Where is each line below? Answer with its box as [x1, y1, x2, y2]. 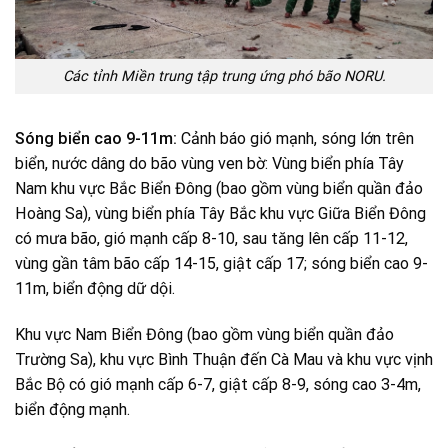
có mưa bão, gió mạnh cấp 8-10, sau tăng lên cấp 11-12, [15, 229, 408, 249]
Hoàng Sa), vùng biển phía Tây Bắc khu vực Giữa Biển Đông [15, 204, 426, 224]
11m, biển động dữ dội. [15, 279, 175, 299]
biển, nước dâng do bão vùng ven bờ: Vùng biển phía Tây [15, 154, 404, 174]
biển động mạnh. [15, 400, 130, 420]
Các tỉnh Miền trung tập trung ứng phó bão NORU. [62, 68, 386, 86]
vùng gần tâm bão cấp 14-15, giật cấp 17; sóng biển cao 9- [15, 254, 428, 274]
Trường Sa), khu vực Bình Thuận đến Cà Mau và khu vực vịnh [15, 350, 433, 370]
